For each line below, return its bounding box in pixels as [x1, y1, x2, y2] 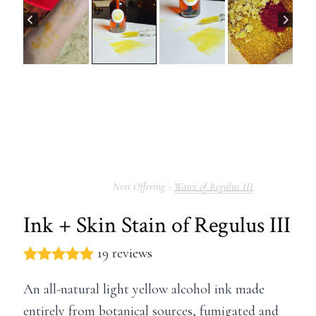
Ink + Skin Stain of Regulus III [23, 210, 291, 240]
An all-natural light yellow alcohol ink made [23, 280, 265, 298]
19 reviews [97, 244, 152, 262]
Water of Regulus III [174, 179, 253, 193]
